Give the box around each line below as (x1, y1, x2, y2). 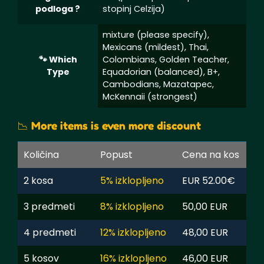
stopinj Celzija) (103, 2, 165, 15)
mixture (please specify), (103, 28, 209, 41)
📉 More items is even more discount (18, 118, 201, 132)
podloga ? (35, 2, 80, 15)
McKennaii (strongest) (103, 90, 197, 103)
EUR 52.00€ (182, 173, 235, 187)
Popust (100, 147, 133, 161)
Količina (24, 147, 59, 161)
